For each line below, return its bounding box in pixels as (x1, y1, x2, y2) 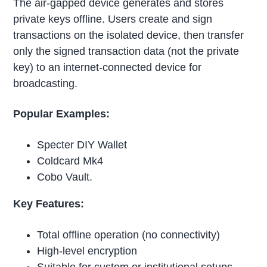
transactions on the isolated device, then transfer (13, 29, 244, 41)
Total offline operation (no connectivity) (37, 229, 221, 241)
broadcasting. (13, 77, 78, 89)
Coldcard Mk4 (37, 155, 104, 167)
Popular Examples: (13, 108, 110, 120)
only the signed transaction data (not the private (13, 45, 240, 57)
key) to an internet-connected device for (13, 61, 202, 73)
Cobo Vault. (37, 171, 93, 184)
